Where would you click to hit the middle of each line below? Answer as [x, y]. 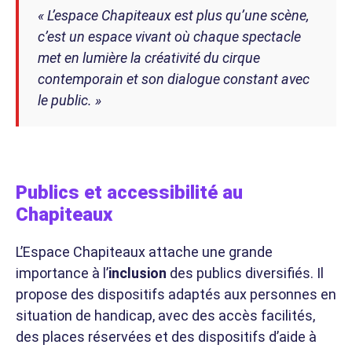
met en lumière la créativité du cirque [149, 57]
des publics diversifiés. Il [245, 273]
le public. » [70, 100]
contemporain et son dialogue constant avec [174, 79]
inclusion [137, 273]
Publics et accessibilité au [129, 192]
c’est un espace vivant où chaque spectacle [169, 36]
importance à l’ [62, 273]
